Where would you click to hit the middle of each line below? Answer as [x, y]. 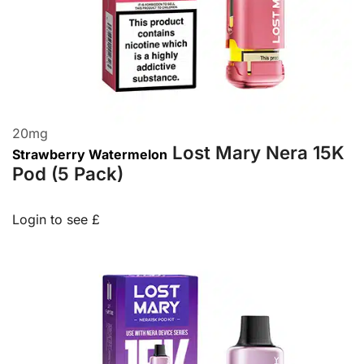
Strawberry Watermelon [90, 154]
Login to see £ [56, 219]
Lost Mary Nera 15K [258, 152]
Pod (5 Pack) [68, 173]
